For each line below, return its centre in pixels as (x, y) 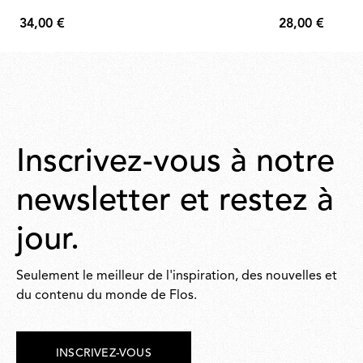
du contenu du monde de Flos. (107, 296)
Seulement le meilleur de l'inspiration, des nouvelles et (177, 276)
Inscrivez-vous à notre (175, 163)
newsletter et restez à (175, 202)
